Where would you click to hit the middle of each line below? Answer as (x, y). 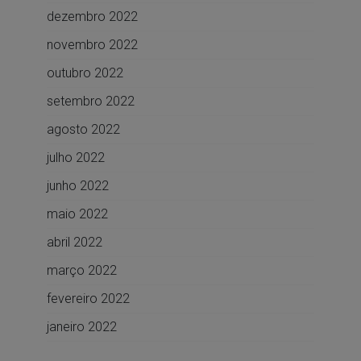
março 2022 (81, 271)
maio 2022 (77, 214)
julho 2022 (75, 158)
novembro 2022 (92, 45)
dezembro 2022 (92, 17)
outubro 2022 (85, 73)
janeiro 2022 (81, 327)
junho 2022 (77, 186)
